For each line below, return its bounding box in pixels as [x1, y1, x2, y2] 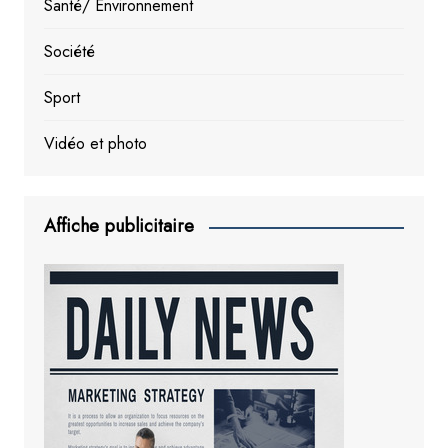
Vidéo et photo [43, 132, 147, 156]
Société [43, 40, 95, 64]
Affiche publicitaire [43, 213, 194, 240]
